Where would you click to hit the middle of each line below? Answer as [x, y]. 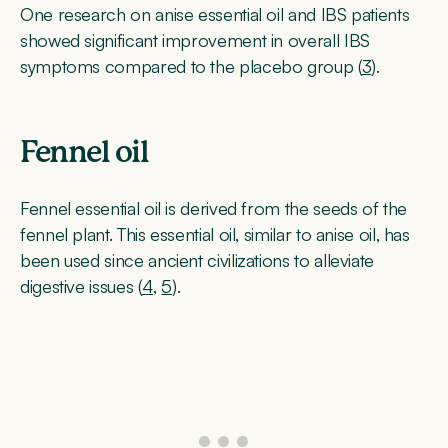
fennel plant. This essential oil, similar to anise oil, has [215, 233]
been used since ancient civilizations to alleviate [197, 259]
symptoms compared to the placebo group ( [191, 65]
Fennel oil [84, 152]
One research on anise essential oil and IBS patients [215, 13]
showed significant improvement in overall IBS [195, 39]
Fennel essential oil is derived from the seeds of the [213, 207]
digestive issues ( [81, 285]
